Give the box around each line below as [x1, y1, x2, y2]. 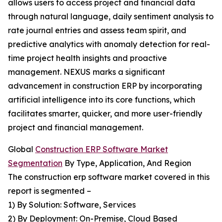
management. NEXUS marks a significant [8, 67, 165, 77]
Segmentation [8, 158, 62, 168]
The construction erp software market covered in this [8, 172, 210, 182]
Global [8, 144, 35, 155]
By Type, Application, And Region [62, 158, 191, 168]
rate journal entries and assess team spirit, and [8, 25, 186, 36]
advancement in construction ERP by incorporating [8, 81, 202, 91]
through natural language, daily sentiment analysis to [8, 11, 214, 22]
